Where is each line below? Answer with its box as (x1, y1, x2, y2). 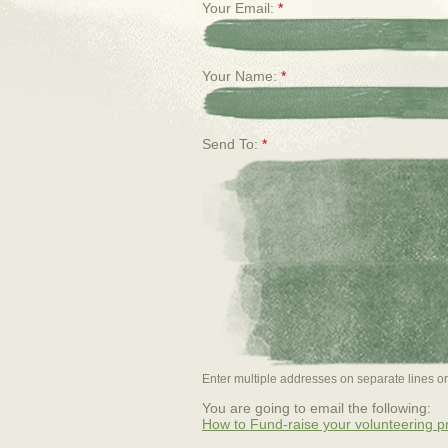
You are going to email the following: (202, 400, 431, 416)
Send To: (202, 136, 262, 152)
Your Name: (202, 68, 281, 84)
